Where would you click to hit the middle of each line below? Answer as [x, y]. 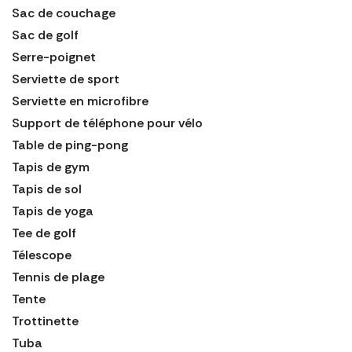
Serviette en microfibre [80, 101]
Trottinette [45, 321]
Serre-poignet [54, 57]
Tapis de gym [51, 167]
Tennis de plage [58, 277]
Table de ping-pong [70, 145]
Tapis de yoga [53, 211]
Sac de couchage [64, 13]
